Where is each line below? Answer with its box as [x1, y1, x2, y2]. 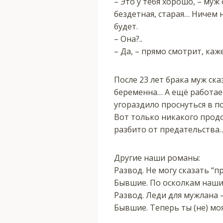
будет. [113, 20, 138, 32]
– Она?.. [113, 33, 142, 44]
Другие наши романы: [113, 152, 200, 163]
